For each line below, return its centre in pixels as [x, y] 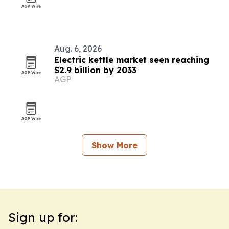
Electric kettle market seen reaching [132, 60]
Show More [114, 145]
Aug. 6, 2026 [78, 49]
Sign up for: [43, 217]
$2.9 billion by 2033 [95, 70]
